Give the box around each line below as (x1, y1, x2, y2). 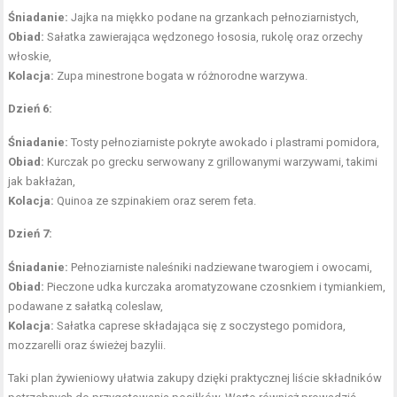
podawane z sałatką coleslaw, (8, 299, 164, 313)
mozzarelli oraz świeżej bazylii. (8, 338, 167, 352)
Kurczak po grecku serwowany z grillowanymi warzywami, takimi (44, 154, 378, 168)
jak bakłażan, (8, 174, 76, 188)
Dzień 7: (8, 226, 53, 240)
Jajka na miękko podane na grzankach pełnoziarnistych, (68, 10, 360, 24)
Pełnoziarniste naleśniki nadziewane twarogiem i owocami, (68, 260, 373, 274)
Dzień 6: (8, 101, 53, 115)
